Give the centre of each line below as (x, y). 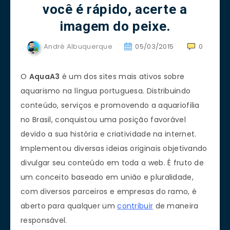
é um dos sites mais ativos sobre (122, 76)
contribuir (135, 206)
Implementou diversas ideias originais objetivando (114, 148)
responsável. (44, 220)
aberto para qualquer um (69, 206)
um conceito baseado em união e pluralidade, (107, 177)
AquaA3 (44, 76)
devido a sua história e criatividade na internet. (109, 134)
